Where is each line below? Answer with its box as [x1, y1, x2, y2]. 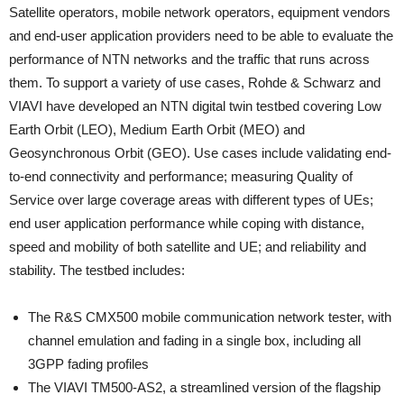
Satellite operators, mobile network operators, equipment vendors [9, 5, 390, 21]
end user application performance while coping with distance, [9, 216, 364, 232]
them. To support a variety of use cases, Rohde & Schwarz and [9, 75, 381, 91]
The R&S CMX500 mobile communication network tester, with [28, 309, 391, 326]
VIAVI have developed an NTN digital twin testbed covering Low [9, 98, 381, 115]
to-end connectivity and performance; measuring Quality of [9, 169, 353, 185]
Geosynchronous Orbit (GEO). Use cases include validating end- [9, 145, 391, 161]
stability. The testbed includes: [9, 262, 185, 279]
